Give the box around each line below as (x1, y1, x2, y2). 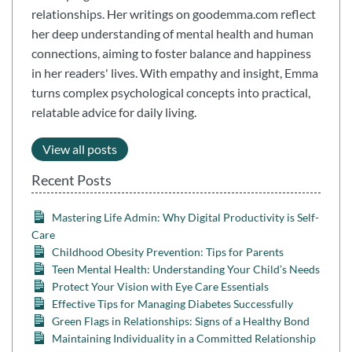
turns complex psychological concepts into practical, (31, 84, 310, 100)
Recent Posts (31, 171, 112, 189)
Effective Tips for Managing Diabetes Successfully (52, 297, 294, 311)
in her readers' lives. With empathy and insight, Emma (31, 64, 318, 80)
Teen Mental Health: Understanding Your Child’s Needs (52, 262, 321, 277)
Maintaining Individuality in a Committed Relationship (52, 332, 317, 346)
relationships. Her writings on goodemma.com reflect (31, 5, 316, 21)
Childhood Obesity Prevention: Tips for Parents (52, 245, 284, 259)
